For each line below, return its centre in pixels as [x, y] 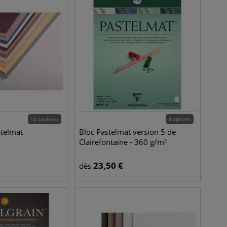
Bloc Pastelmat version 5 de [128, 132]
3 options [179, 119]
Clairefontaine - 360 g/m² [123, 142]
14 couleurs [45, 119]
